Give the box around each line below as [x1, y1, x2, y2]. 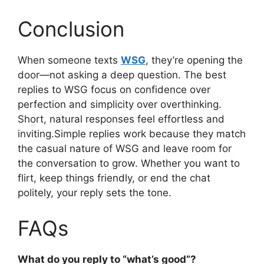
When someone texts [18, 54, 121, 67]
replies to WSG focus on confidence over [18, 84, 210, 96]
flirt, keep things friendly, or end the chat [18, 172, 210, 184]
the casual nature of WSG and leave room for [18, 143, 232, 155]
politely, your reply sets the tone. [18, 187, 171, 199]
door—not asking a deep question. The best [18, 69, 226, 81]
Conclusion [18, 16, 124, 42]
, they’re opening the [146, 54, 243, 67]
